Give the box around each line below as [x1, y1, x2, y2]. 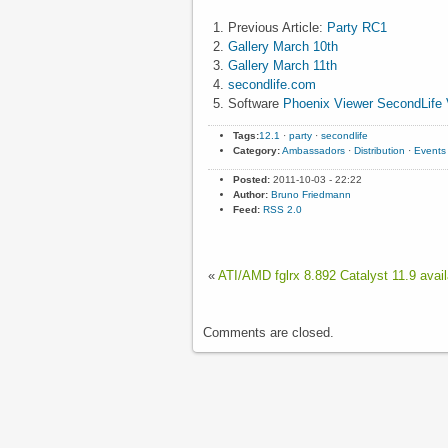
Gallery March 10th [228, 38, 338, 54]
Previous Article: [228, 19, 327, 35]
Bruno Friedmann [271, 188, 351, 200]
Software [228, 95, 283, 111]
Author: [233, 188, 268, 200]
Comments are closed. [203, 325, 334, 341]
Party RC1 [327, 19, 387, 35]
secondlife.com [228, 76, 316, 92]
